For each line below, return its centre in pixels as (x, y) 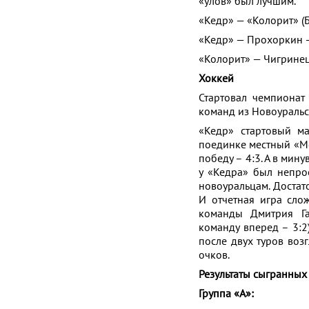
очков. (214, 255)
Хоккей (216, 78)
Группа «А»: (226, 293)
